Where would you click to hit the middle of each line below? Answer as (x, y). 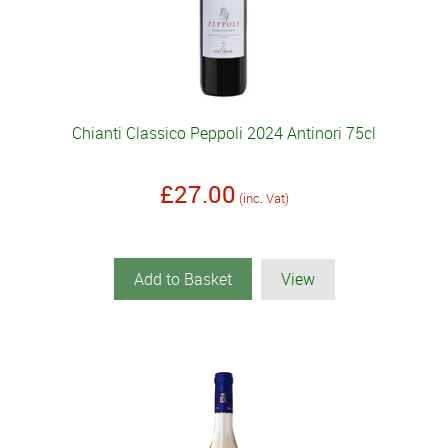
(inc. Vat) (263, 198)
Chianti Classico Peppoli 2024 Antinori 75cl (224, 133)
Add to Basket (182, 279)
